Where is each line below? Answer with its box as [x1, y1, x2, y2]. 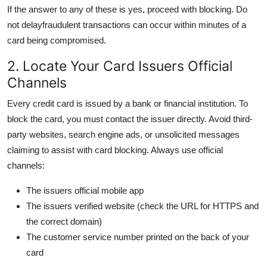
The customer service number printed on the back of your [26, 231, 249, 242]
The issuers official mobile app [26, 185, 144, 195]
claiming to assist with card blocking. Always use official [7, 144, 223, 155]
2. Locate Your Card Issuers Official [7, 57, 232, 74]
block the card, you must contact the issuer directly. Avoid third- [7, 113, 253, 124]
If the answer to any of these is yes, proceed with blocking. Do [7, 4, 247, 14]
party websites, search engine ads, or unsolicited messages [7, 129, 240, 139]
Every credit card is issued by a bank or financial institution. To [7, 98, 248, 108]
